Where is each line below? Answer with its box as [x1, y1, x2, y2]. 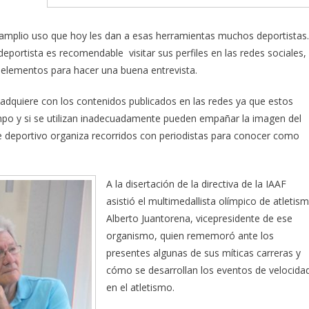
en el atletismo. [106, 281, 175, 295]
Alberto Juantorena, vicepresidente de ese [106, 212, 292, 226]
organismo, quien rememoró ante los [106, 229, 274, 243]
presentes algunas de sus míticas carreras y [106, 246, 301, 260]
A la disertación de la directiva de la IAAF [106, 177, 286, 191]
